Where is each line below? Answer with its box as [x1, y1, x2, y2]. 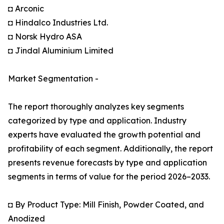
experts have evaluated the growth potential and [8, 129, 200, 140]
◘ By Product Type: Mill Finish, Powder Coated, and [8, 199, 204, 210]
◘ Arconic [8, 3, 44, 14]
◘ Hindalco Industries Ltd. [8, 17, 108, 28]
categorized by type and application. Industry [8, 115, 186, 126]
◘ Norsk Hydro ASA [8, 31, 82, 42]
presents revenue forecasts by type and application [8, 157, 207, 168]
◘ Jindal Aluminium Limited [8, 45, 113, 56]
